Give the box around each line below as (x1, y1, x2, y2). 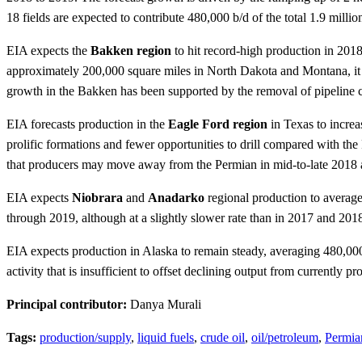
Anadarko (148, 191, 204, 205)
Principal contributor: (6, 297, 130, 312)
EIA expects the (6, 44, 90, 58)
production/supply (40, 330, 131, 345)
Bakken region (90, 44, 171, 58)
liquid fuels (137, 330, 194, 345)
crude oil (200, 330, 245, 345)
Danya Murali (130, 297, 201, 312)
